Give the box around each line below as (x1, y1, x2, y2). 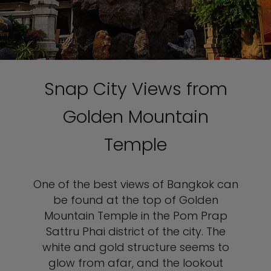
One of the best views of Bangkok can (33, 177, 238, 192)
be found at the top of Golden (53, 192, 218, 207)
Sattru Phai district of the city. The (45, 224, 226, 239)
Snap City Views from (44, 77, 227, 101)
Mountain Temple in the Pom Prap (44, 208, 227, 223)
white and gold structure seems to (42, 240, 229, 255)
